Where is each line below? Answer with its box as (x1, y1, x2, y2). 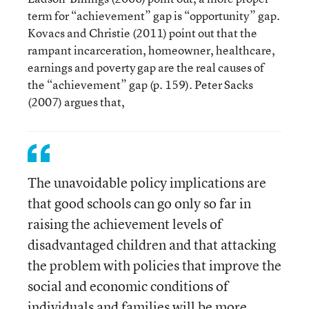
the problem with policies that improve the (28, 256, 281, 275)
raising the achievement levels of (28, 215, 222, 233)
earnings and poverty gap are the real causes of (28, 59, 264, 75)
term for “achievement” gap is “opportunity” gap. (28, 8, 280, 23)
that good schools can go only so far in (28, 194, 251, 212)
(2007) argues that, (28, 94, 125, 110)
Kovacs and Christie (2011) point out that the (28, 25, 257, 41)
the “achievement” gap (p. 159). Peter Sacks (28, 77, 253, 92)
